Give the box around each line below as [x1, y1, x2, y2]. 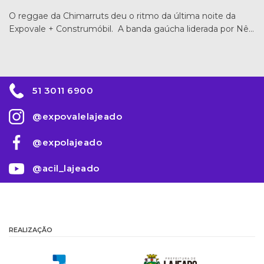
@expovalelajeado [32, 111, 122, 123]
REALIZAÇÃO [9, 226, 52, 235]
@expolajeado [32, 137, 102, 148]
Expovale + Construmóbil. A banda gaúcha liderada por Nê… [9, 24, 254, 35]
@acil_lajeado [32, 163, 100, 174]
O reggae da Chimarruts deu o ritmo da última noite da [9, 11, 236, 22]
